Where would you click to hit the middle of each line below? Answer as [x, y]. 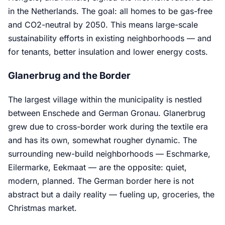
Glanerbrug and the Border [69, 76]
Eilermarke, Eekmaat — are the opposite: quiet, [97, 167]
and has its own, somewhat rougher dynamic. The [102, 140]
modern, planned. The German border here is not [101, 181]
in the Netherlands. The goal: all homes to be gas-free [110, 11]
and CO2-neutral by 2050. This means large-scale [103, 24]
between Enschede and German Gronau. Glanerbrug [107, 113]
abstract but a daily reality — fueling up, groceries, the [111, 195]
